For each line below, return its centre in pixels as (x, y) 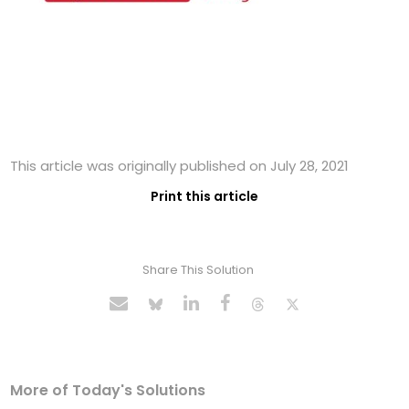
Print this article (204, 197)
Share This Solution (198, 270)
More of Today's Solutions (108, 391)
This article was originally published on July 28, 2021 (180, 166)
